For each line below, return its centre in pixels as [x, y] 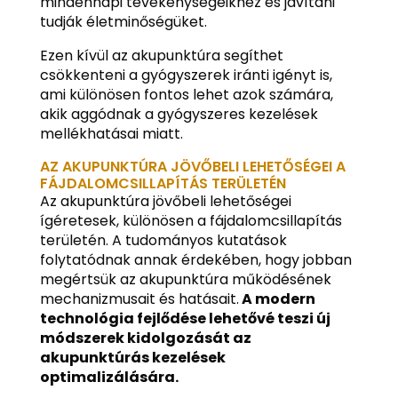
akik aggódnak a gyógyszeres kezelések [179, 114]
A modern [277, 298]
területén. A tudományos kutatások [163, 240]
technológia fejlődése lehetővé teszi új [185, 318]
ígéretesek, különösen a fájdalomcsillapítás [191, 220]
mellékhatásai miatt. [111, 133]
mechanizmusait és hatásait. [139, 298]
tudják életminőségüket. [123, 21]
